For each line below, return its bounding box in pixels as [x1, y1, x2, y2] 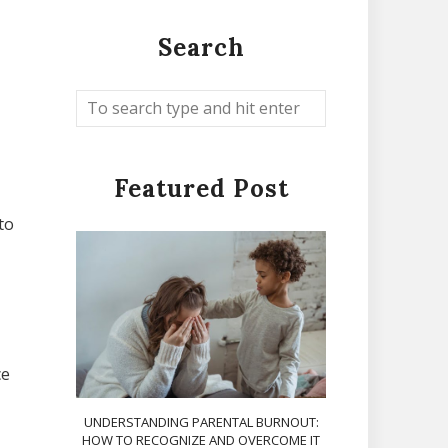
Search [157, 32, 245, 63]
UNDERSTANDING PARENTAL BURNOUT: [83, 412, 319, 431]
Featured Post [113, 173, 289, 204]
